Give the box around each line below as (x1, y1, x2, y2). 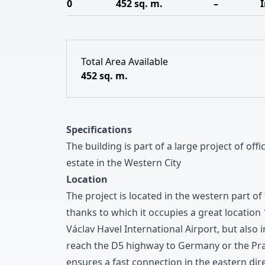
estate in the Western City (66, 156, 181, 169)
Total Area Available (81, 55, 168, 68)
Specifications (66, 123, 132, 136)
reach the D (66, 239, 118, 252)
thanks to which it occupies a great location (66, 206, 261, 219)
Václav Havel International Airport (66, 222, 217, 235)
